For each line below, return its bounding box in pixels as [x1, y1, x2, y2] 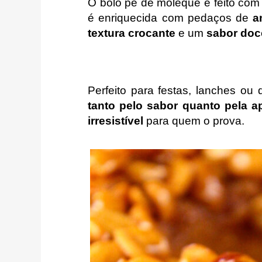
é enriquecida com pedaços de [88, 12, 253, 24]
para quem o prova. [143, 115, 244, 127]
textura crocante [88, 27, 175, 39]
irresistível [88, 115, 143, 127]
